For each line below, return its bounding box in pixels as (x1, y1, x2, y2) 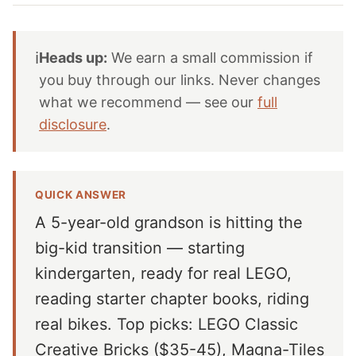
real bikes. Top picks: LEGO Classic (35, 315, 298, 334)
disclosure (39, 116, 106, 133)
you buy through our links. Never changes (39, 72, 320, 88)
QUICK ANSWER (35, 188, 127, 201)
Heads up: (39, 49, 107, 66)
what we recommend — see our (39, 94, 257, 110)
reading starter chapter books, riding (35, 289, 309, 308)
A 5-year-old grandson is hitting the (35, 213, 303, 232)
